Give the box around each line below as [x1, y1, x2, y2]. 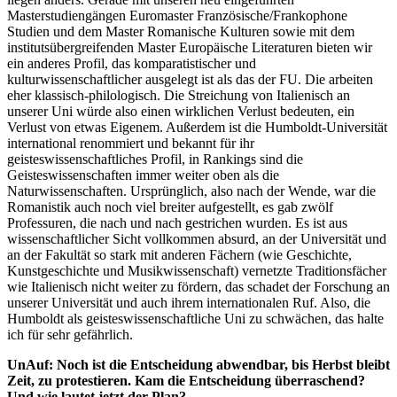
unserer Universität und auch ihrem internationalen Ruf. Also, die [7, 294, 370, 310]
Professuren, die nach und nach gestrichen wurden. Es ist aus [7, 214, 347, 230]
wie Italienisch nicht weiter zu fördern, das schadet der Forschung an [7, 278, 390, 294]
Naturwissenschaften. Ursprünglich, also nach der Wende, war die [7, 183, 376, 198]
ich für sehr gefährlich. [7, 326, 133, 342]
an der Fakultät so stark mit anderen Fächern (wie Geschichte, [7, 246, 352, 262]
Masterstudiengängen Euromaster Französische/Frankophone [7, 7, 347, 23]
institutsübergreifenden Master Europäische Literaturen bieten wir [7, 39, 372, 55]
